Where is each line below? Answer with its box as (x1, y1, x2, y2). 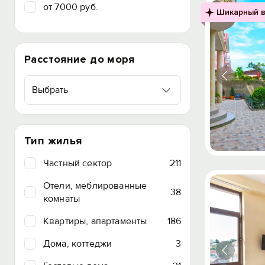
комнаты (43, 193, 80, 205)
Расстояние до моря (24, 53, 135, 66)
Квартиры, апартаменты (43, 215, 147, 227)
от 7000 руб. (43, 1, 98, 13)
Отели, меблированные (43, 180, 147, 192)
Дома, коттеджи (43, 238, 112, 250)
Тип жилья (24, 134, 82, 147)
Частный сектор (43, 157, 112, 169)
